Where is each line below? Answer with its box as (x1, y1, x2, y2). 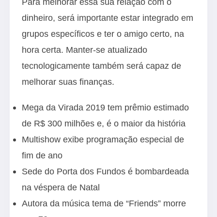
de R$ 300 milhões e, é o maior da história (22, 118, 186, 128)
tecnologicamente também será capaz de (22, 61, 181, 71)
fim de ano (22, 150, 62, 160)
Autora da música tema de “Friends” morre (22, 198, 186, 208)
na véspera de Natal (22, 182, 100, 192)
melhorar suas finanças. (22, 77, 114, 87)
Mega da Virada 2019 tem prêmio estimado (22, 102, 189, 112)
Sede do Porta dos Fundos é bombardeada (22, 166, 189, 176)
